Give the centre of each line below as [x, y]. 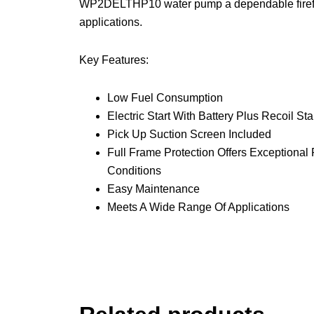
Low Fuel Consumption [165, 98]
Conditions [134, 171]
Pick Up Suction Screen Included [189, 135]
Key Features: [114, 60]
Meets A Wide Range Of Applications [198, 207]
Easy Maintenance [153, 189]
